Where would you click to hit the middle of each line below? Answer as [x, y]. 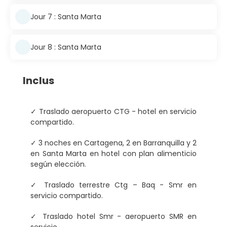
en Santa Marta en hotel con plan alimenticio [113, 154]
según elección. [58, 164]
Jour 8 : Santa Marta [66, 47]
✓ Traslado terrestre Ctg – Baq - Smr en [113, 185]
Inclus [39, 81]
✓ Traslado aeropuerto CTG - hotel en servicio [113, 112]
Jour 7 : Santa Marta [66, 16]
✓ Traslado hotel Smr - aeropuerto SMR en [113, 217]
